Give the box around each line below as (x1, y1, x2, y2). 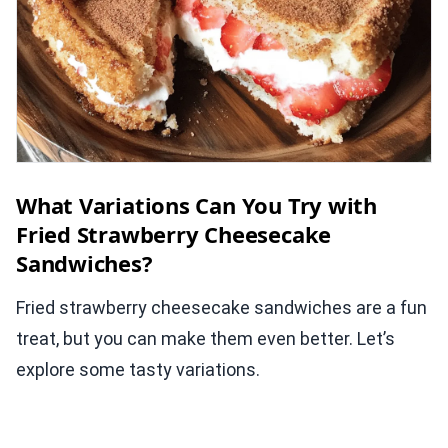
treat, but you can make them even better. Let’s (16, 328, 395, 350)
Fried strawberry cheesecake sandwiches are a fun (16, 297, 427, 319)
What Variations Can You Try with (16, 190, 377, 221)
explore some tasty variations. (16, 359, 260, 381)
